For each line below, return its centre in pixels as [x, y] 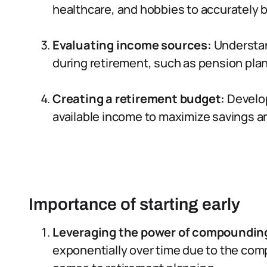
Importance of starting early [134, 204]
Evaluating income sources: [132, 45]
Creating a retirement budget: [139, 99]
